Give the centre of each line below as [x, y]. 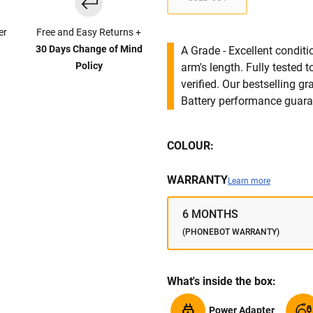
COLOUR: [190, 146]
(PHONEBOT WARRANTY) [231, 232]
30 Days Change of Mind [89, 49]
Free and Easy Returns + [89, 32]
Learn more [249, 181]
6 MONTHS [210, 214]
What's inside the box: [221, 282]
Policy [89, 66]
